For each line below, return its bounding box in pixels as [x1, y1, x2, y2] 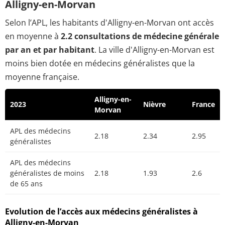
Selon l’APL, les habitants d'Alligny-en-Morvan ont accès [5, 17, 214, 29]
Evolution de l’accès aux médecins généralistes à [5, 205, 198, 217]
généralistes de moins [10, 168, 84, 178]
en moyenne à [5, 31, 61, 42]
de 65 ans [10, 179, 43, 189]
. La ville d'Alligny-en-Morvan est [94, 44, 214, 56]
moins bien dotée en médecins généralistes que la [5, 58, 195, 69]
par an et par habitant [5, 44, 94, 56]
